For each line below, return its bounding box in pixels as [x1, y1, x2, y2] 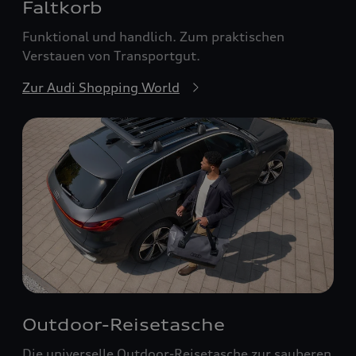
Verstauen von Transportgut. [22, 48, 200, 64]
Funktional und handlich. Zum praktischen [22, 29, 284, 45]
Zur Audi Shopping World [22, 79, 180, 96]
